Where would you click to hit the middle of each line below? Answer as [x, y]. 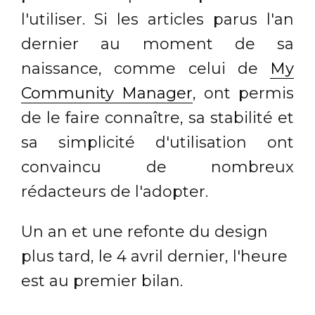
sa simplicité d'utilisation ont [157, 142]
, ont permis [243, 93]
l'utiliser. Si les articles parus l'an [157, 19]
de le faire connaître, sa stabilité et [157, 117]
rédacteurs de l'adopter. [115, 191]
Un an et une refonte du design [144, 231]
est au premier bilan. [102, 281]
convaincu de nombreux [157, 167]
